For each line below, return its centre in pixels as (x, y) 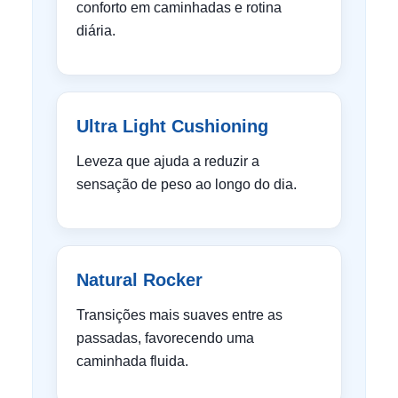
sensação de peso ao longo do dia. (187, 184)
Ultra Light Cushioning (172, 126)
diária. (96, 31)
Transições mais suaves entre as (179, 315)
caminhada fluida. (132, 361)
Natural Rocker (139, 280)
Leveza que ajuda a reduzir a (168, 161)
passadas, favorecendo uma (165, 338)
